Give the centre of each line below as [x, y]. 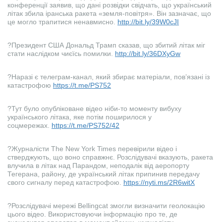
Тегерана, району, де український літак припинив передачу [104, 174]
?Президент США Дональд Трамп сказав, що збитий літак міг [106, 45]
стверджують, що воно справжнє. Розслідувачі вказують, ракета [110, 157]
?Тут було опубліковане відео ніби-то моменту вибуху [94, 109]
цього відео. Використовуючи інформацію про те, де [92, 214]
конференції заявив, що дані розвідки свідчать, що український [110, 5]
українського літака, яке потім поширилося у [80, 117]
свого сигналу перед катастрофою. [65, 183]
